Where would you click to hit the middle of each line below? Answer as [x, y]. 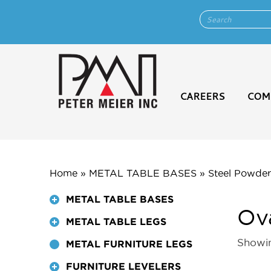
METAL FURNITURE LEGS [129, 244]
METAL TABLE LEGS [116, 222]
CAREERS [202, 96]
